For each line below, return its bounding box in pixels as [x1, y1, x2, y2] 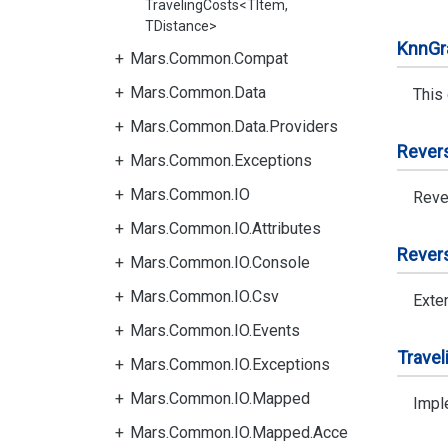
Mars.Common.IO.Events [130, 321, 300, 340]
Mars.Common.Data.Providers [130, 117, 338, 136]
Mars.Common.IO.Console [130, 253, 310, 272]
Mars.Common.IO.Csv [130, 287, 279, 306]
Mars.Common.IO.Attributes [130, 219, 321, 238]
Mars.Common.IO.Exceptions [130, 355, 330, 374]
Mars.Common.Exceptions [130, 151, 312, 170]
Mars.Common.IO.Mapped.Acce [130, 423, 348, 442]
